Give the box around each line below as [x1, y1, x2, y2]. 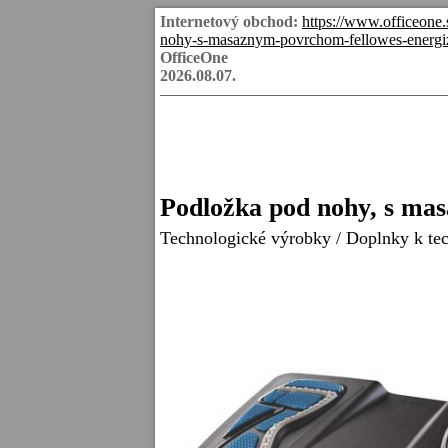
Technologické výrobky [160, 228, 331, 248]
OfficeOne [160, 49, 228, 66]
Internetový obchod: [160, 13, 298, 30]
